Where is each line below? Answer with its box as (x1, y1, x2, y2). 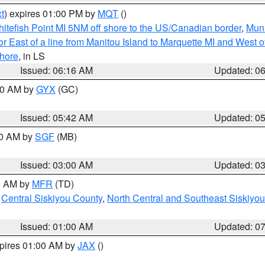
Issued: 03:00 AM (20, 158, 93, 172)
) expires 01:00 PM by (4, 7, 98, 20)
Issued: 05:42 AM (20, 111, 93, 124)
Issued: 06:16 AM (20, 63, 93, 77)
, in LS (18, 49, 45, 63)
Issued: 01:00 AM (20, 219, 93, 233)
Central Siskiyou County (1, 191, 102, 205)
